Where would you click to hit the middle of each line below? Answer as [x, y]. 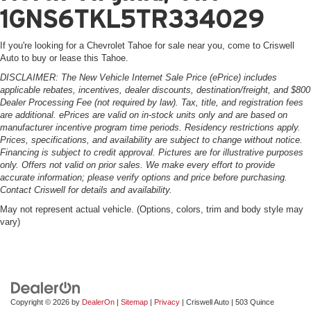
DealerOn [98, 302]
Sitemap [134, 302]
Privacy [167, 302]
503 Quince [254, 302]
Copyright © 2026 [41, 302]
